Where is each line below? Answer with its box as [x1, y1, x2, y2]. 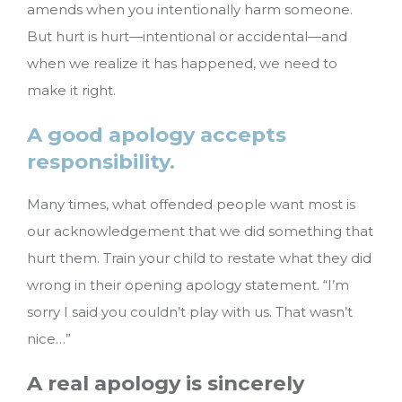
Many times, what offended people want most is [27, 196, 355, 214]
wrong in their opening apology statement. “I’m [27, 276, 349, 294]
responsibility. [27, 148, 175, 174]
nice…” [27, 330, 71, 348]
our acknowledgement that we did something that [27, 223, 373, 240]
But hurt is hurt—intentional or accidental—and [27, 28, 347, 46]
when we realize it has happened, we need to [27, 55, 337, 73]
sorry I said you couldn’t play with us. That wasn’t [27, 303, 353, 321]
